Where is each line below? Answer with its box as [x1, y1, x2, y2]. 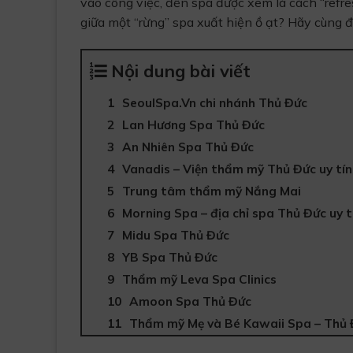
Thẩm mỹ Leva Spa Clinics [122, 271, 277, 287]
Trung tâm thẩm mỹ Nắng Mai [122, 183, 301, 199]
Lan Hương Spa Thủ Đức [122, 117, 265, 132]
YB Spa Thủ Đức [122, 249, 217, 265]
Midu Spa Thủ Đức [122, 227, 229, 243]
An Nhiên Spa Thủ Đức [122, 139, 254, 154]
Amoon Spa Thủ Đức [129, 293, 251, 309]
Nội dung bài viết [111, 59, 251, 82]
